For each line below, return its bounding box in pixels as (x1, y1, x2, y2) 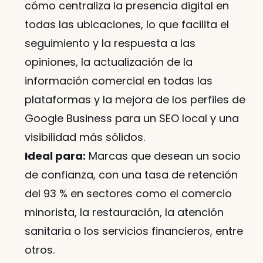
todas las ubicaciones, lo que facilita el (25, 17, 229, 32)
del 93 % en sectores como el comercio (25, 186, 232, 201)
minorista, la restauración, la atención (25, 205, 224, 220)
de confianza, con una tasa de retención (25, 167, 238, 183)
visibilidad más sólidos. (25, 130, 145, 145)
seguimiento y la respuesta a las (25, 36, 195, 51)
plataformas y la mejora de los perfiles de (25, 92, 245, 107)
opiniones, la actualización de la (25, 55, 193, 70)
